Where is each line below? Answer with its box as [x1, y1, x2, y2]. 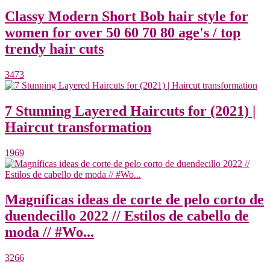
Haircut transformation [5, 119, 151, 135]
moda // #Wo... [5, 224, 94, 240]
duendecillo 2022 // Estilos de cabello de [5, 208, 249, 224]
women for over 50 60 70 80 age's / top [5, 24, 240, 40]
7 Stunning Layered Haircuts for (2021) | [5, 102, 256, 119]
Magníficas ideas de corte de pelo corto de [5, 192, 264, 208]
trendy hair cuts [5, 40, 104, 57]
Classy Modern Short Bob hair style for [5, 8, 248, 24]
